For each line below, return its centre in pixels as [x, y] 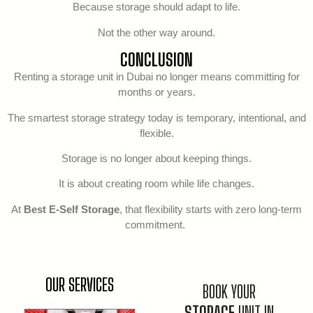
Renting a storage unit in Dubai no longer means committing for [156, 77]
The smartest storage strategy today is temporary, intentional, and [156, 117]
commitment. [156, 224]
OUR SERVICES [80, 285]
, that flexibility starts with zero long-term [211, 209]
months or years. [156, 92]
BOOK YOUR [230, 292]
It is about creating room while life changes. [156, 184]
